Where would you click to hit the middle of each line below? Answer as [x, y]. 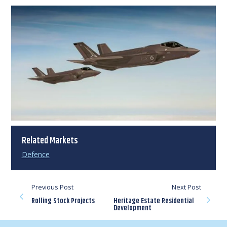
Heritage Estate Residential [154, 201]
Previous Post [53, 187]
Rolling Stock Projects [63, 201]
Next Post [186, 187]
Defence [35, 155]
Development [133, 208]
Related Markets [50, 141]
